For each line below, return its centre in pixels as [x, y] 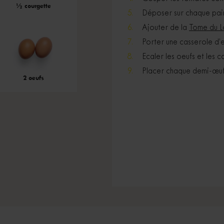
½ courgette [33, 6]
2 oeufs [33, 78]
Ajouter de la [165, 28]
